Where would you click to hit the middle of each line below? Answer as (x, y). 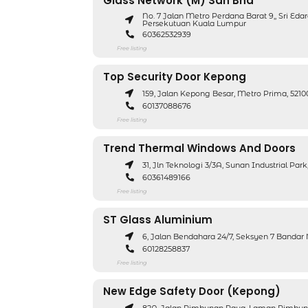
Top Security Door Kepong (175, 77)
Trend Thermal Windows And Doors (199, 148)
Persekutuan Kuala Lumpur (194, 23)
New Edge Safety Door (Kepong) (192, 291)
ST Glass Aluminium (158, 220)
